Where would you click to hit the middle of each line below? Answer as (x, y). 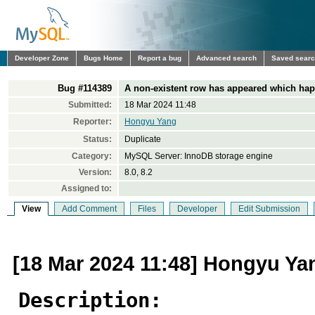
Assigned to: (86, 188)
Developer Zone (42, 58)
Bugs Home (103, 58)
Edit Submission (269, 209)
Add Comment (89, 209)
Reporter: (92, 122)
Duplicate (143, 139)
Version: (95, 172)
